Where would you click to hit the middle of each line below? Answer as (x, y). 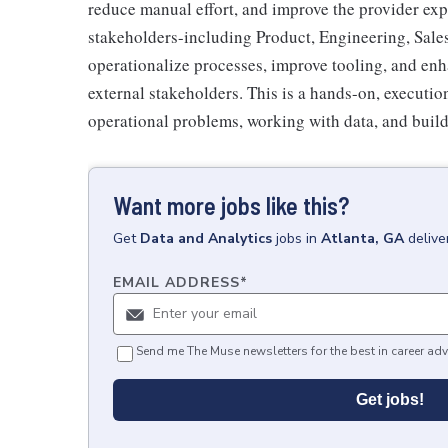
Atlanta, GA (362, 238)
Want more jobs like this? (231, 205)
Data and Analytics (206, 238)
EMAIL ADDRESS (176, 282)
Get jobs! (390, 399)
